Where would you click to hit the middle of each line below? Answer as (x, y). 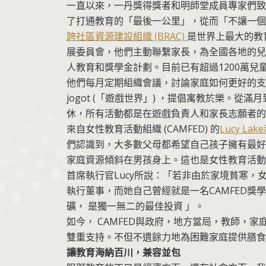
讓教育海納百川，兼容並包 (123, 252)
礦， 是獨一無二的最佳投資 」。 (135, 206)
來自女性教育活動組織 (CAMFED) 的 (143, 129)
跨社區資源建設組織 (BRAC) (126, 36)
